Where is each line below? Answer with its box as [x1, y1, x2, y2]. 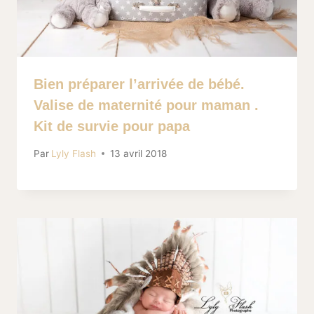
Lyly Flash [51, 147, 97, 159]
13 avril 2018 [110, 147, 168, 159]
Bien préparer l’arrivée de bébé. [34, 76, 245, 92]
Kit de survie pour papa [34, 118, 190, 134]
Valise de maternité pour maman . [34, 97, 259, 113]
